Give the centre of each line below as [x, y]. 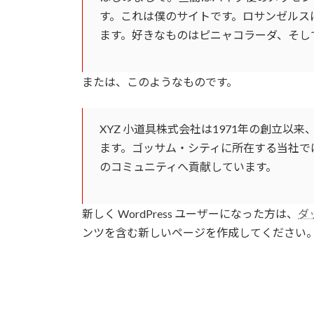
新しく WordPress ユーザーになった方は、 [190, 213]
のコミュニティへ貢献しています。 [188, 166]
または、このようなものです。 [160, 81]
